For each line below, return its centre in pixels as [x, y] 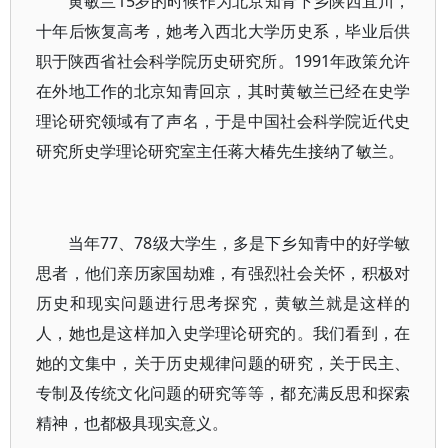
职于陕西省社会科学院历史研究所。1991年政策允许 [223, 61]
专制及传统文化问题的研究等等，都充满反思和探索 [223, 393]
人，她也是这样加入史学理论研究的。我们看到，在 [223, 333]
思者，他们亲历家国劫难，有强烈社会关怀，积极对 [223, 273]
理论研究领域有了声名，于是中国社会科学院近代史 [223, 121]
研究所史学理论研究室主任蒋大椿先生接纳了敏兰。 [220, 151]
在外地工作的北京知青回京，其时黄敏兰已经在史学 [223, 91]
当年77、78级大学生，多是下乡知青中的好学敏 [239, 243]
